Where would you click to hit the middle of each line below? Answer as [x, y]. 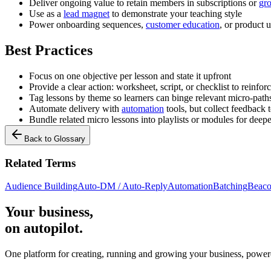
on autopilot [42, 228]
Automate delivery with [75, 109]
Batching [230, 186]
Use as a [46, 14]
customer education [183, 25]
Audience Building [41, 186]
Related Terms [40, 163]
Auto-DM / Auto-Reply [122, 186]
